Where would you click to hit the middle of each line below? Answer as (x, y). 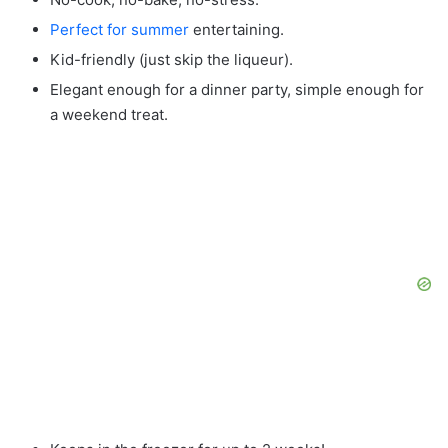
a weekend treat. (109, 115)
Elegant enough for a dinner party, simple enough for (237, 90)
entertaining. (236, 30)
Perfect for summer (119, 30)
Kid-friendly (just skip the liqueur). (171, 60)
